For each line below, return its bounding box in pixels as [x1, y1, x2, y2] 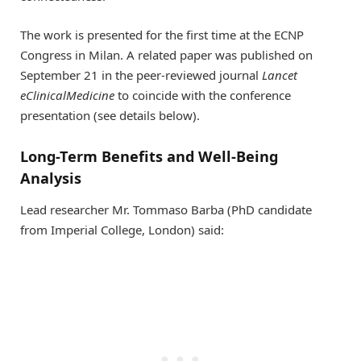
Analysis [20, 168, 81, 188]
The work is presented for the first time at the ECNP [20, 27, 304, 44]
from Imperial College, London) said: [20, 222, 224, 239]
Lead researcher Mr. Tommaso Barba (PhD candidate [20, 201, 312, 218]
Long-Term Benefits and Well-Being [20, 146, 278, 166]
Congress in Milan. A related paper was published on [20, 47, 313, 64]
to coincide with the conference [114, 87, 291, 104]
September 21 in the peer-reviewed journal [20, 67, 262, 84]
